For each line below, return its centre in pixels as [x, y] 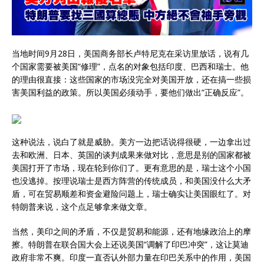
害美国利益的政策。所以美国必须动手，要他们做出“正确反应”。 [130, 93]
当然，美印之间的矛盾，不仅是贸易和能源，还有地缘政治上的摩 [131, 232]
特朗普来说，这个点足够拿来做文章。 [82, 207]
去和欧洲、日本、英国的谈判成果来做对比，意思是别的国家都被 [131, 155]
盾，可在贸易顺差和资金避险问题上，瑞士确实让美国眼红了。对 [131, 194]
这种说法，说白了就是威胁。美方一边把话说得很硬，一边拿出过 [131, 142]
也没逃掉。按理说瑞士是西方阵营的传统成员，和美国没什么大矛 [131, 181]
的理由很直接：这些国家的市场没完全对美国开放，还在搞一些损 [131, 80]
